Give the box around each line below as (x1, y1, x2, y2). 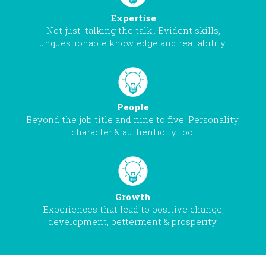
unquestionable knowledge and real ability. (39, 36, 227, 49)
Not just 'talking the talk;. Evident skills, (46, 24, 220, 36)
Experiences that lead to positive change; (42, 202, 224, 215)
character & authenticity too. (71, 126, 195, 138)
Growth (115, 190, 151, 202)
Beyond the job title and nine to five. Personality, (26, 113, 240, 126)
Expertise (110, 11, 156, 24)
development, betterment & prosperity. (48, 215, 218, 227)
